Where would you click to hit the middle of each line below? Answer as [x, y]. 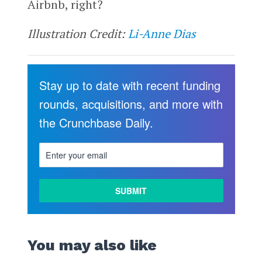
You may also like [92, 245]
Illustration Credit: [77, 34]
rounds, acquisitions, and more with [131, 104]
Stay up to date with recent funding [130, 85]
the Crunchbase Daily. [96, 123]
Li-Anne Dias [162, 34]
